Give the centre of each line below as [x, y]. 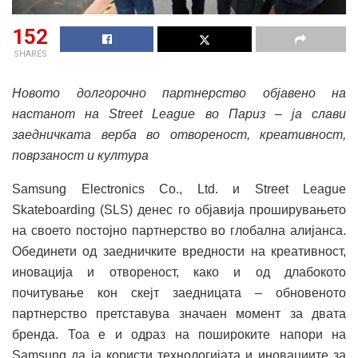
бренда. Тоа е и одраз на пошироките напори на [179, 335]
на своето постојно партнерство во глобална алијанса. [179, 231]
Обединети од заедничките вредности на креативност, [179, 252]
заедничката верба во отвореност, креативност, [179, 135]
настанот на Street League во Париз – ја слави [179, 114]
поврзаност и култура [80, 156]
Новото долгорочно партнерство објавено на [179, 93]
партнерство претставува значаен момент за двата [179, 314]
